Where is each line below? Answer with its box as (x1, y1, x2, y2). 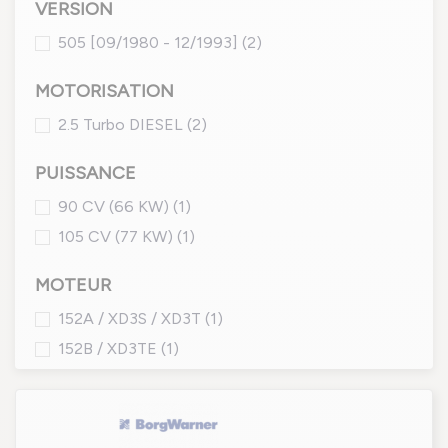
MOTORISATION (35, 80, 174, 102)
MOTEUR (35, 274, 111, 296)
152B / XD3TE (58, 339, 161, 358)
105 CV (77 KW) (58, 227, 177, 246)
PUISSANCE (35, 162, 136, 184)
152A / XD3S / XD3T (58, 309, 205, 328)
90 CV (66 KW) (58, 197, 173, 216)
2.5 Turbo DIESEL (58, 115, 187, 134)
